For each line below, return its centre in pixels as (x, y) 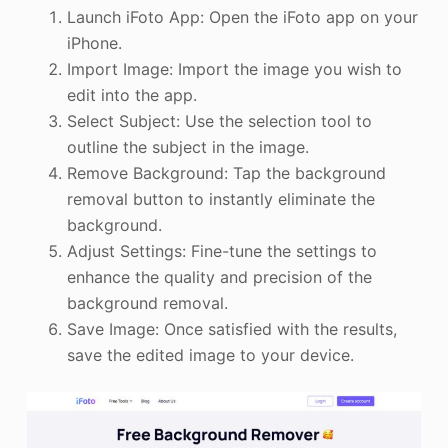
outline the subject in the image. (187, 147)
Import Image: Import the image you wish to (234, 69)
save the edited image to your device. (210, 355)
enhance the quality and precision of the (219, 277)
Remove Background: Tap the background (226, 173)
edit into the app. (131, 95)
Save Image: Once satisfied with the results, (231, 329)
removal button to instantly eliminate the (220, 199)
